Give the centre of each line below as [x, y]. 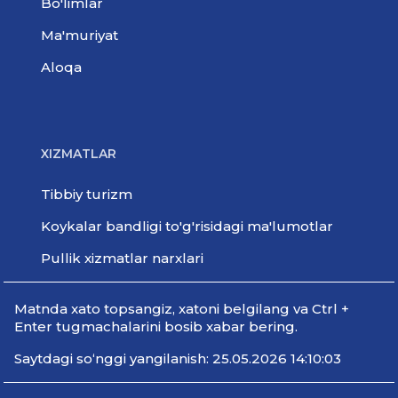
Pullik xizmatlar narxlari [123, 258]
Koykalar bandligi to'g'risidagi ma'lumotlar [187, 226]
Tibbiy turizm [87, 194]
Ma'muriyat [80, 35]
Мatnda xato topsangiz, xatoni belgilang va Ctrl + [182, 309]
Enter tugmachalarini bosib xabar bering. [156, 326]
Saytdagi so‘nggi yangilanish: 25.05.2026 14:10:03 [178, 358]
